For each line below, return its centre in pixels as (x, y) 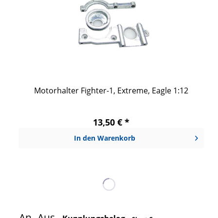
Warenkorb (117, 138)
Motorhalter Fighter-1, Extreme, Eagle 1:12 (111, 91)
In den (85, 138)
